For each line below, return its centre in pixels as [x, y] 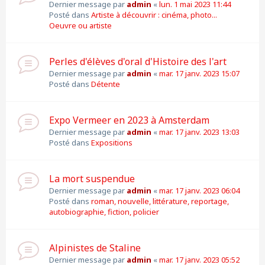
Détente [106, 84]
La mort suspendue [92, 179]
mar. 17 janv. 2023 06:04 [199, 190]
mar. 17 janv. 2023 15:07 [199, 73]
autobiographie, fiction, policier [104, 212]
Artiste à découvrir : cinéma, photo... [154, 15]
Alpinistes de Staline [95, 248]
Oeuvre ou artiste [80, 25]
